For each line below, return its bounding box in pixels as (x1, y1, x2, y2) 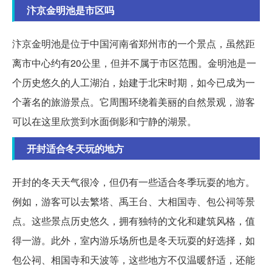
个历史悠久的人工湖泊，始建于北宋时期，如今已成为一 (12, 75, 255, 90)
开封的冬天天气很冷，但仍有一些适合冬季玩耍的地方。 (12, 175, 255, 189)
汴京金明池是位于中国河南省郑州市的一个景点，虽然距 (12, 36, 255, 51)
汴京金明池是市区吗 (27, 3, 114, 18)
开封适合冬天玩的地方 (27, 141, 124, 156)
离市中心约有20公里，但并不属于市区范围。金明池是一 (12, 56, 256, 70)
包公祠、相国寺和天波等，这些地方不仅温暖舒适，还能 (12, 253, 255, 267)
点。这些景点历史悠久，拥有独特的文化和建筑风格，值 (12, 214, 255, 228)
